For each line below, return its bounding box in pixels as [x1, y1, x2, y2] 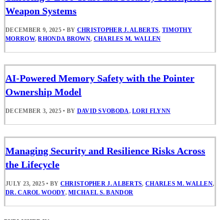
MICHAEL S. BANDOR [68, 189, 134, 196]
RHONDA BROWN [38, 35, 91, 43]
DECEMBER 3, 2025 [5, 108, 61, 115]
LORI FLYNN [132, 108, 171, 115]
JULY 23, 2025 [5, 180, 45, 187]
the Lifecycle [5, 159, 59, 170]
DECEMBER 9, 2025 [5, 27, 61, 34]
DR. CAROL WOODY [5, 189, 65, 196]
